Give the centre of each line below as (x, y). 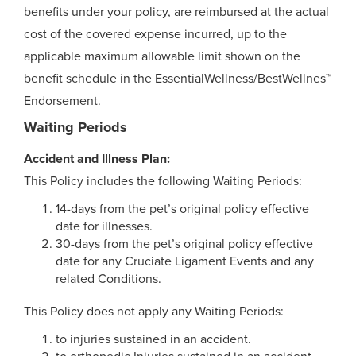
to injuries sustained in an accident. (153, 339)
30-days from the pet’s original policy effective (184, 244)
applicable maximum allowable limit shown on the (162, 56)
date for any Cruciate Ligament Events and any (185, 261)
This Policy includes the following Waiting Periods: (163, 181)
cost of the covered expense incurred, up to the (155, 34)
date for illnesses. (104, 226)
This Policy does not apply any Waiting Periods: (154, 311)
